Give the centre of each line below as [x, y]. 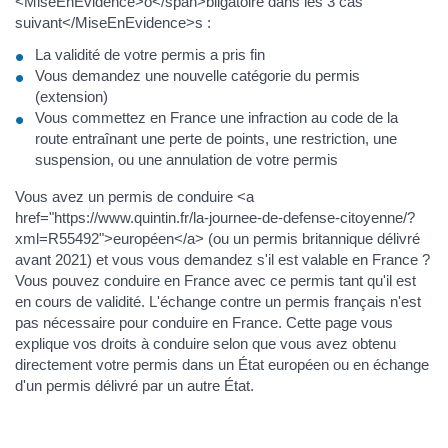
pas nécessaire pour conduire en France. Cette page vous [204, 322]
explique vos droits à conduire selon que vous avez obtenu [205, 343]
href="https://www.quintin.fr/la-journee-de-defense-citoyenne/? [215, 217]
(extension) [71, 96]
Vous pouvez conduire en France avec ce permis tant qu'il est [215, 280]
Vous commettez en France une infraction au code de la [216, 117]
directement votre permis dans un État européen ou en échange [222, 364]
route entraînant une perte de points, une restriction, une [216, 138]
